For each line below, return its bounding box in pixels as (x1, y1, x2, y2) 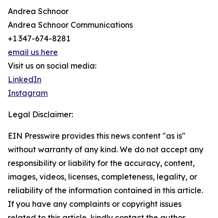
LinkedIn (8, 74, 41, 85)
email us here (8, 47, 58, 57)
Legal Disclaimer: (8, 109, 73, 120)
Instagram (8, 88, 48, 98)
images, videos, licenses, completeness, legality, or (8, 172, 197, 182)
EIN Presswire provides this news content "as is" (8, 131, 185, 141)
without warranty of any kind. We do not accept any (8, 145, 203, 155)
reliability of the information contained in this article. (8, 185, 203, 196)
